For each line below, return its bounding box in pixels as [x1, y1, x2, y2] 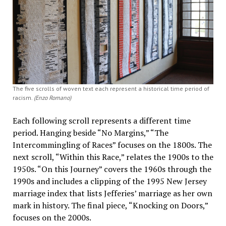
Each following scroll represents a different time [12, 115, 191, 127]
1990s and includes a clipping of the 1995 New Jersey [12, 176, 207, 187]
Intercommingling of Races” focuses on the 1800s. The [12, 139, 212, 151]
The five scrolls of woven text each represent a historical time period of [12, 85, 209, 93]
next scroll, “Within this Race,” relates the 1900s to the [12, 151, 213, 163]
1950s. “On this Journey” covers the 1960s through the [12, 163, 211, 175]
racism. [12, 94, 34, 102]
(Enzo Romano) [33, 94, 71, 102]
